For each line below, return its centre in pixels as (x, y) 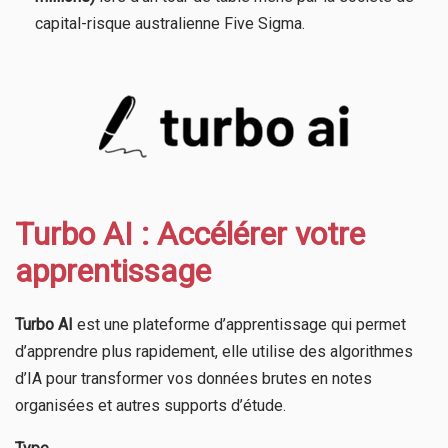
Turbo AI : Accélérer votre (190, 234)
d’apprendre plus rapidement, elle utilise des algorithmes (214, 351)
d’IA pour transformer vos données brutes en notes (193, 378)
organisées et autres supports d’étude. (150, 405)
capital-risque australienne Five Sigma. (170, 24)
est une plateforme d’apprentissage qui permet (239, 324)
